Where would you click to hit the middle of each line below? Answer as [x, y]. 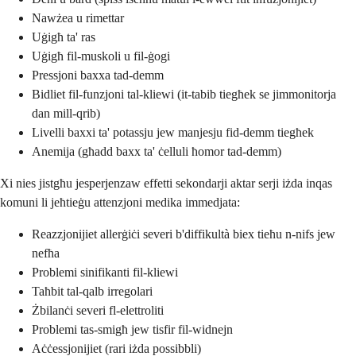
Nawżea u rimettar [78, 17]
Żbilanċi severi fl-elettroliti [98, 310]
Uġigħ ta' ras [64, 37]
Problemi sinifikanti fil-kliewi [105, 272]
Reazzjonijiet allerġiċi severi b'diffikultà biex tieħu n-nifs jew [184, 234]
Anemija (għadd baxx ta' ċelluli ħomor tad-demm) [157, 151]
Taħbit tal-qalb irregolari [92, 291]
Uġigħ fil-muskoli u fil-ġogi [101, 56]
